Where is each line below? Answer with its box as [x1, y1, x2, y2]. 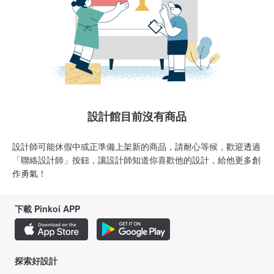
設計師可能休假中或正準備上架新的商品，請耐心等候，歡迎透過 [12, 140, 261, 153]
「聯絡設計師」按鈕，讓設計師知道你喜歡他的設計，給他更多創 [12, 154, 261, 166]
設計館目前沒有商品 [87, 108, 187, 125]
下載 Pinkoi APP [15, 202, 80, 215]
